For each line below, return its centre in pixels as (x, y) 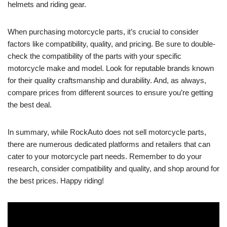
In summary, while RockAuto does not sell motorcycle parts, (107, 132)
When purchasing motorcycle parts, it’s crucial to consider (103, 32)
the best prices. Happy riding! (56, 181)
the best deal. (30, 105)
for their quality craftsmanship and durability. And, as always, (107, 80)
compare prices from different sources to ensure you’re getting (110, 92)
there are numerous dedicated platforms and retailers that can (109, 144)
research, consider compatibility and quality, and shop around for (113, 168)
